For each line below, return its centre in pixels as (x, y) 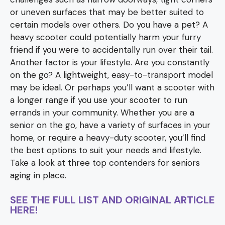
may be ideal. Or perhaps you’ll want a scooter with (112, 87)
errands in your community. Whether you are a (102, 113)
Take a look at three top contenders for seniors (105, 163)
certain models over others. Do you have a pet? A (109, 25)
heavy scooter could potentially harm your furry (105, 37)
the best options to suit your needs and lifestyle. (106, 150)
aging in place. (38, 175)
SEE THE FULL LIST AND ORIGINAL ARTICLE (113, 200)
